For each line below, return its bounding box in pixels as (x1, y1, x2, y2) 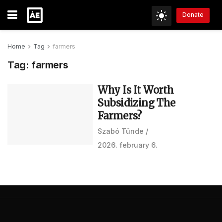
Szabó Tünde (98, 127, 144, 135)
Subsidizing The (98, 97, 175, 109)
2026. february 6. (98, 141, 158, 149)
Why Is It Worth (98, 84, 174, 96)
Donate (182, 11, 204, 19)
